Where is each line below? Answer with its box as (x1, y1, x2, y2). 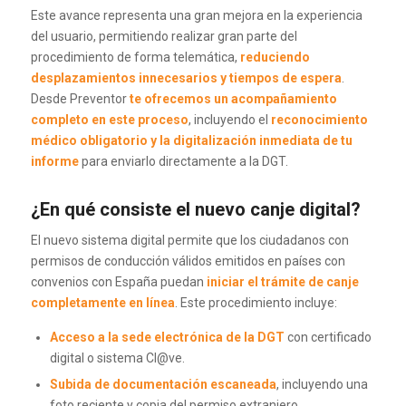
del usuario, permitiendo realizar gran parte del (30, 29, 297, 44)
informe (30, 154, 79, 169)
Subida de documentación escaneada (49, 377, 276, 392)
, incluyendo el (188, 112, 271, 128)
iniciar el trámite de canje (206, 275, 359, 290)
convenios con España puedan (30, 275, 207, 290)
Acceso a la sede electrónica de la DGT (49, 330, 285, 345)
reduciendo (239, 50, 310, 65)
